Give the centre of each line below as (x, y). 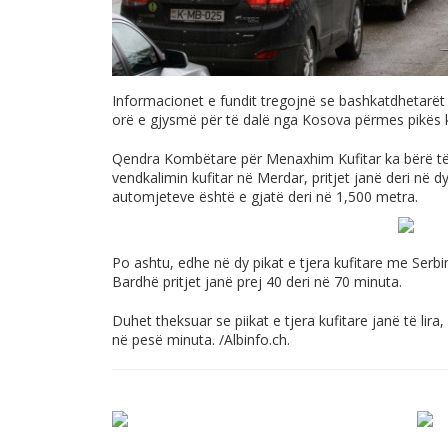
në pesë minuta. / (168, 339)
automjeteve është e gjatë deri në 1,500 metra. (265, 196)
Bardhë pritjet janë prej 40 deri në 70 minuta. (257, 281)
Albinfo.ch (255, 339)
